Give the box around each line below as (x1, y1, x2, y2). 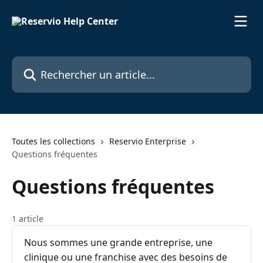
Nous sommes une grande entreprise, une (24, 236, 213, 249)
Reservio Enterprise (109, 136, 186, 147)
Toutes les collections (12, 136, 95, 147)
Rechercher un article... (11, 56, 113, 69)
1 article (12, 213, 43, 224)
